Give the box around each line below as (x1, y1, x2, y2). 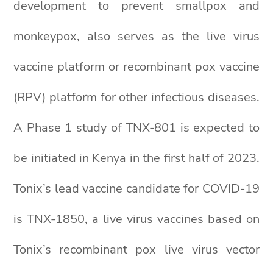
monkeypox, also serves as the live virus (13, 28, 260, 44)
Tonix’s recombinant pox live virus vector (13, 241, 260, 258)
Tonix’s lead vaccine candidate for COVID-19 (13, 180, 260, 197)
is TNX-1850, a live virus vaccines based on (13, 211, 260, 227)
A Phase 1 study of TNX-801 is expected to (13, 119, 260, 136)
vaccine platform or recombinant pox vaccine (13, 58, 260, 75)
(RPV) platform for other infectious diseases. (13, 89, 260, 105)
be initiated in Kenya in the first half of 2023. (13, 150, 260, 166)
